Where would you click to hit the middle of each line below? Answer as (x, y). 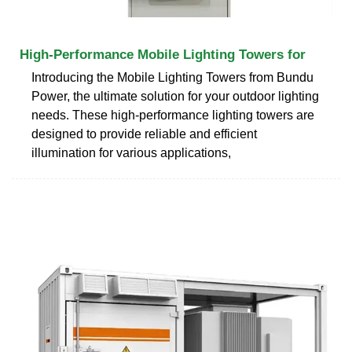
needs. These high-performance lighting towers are (173, 115)
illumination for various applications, (131, 152)
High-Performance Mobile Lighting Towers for (163, 54)
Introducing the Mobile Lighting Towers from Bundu (172, 77)
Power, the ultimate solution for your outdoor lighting (175, 96)
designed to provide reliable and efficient (144, 134)
